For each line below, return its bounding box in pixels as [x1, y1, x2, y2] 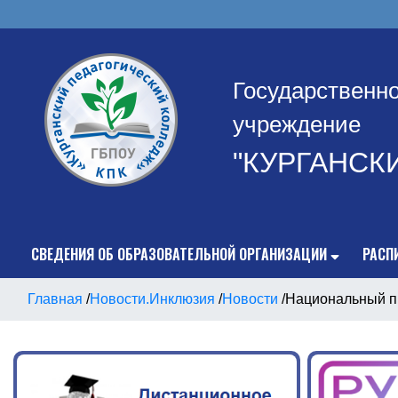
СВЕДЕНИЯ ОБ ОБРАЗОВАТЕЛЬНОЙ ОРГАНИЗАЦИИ [31, 243, 327, 265]
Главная [28, 291, 83, 306]
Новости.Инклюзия [90, 291, 215, 306]
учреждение [233, 112, 361, 137]
